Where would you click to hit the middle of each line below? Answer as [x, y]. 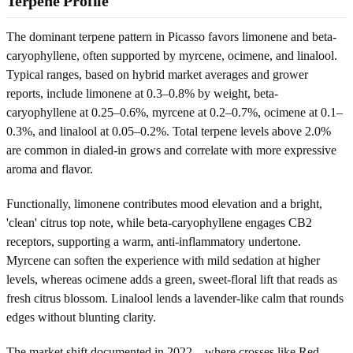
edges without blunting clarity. [81, 317]
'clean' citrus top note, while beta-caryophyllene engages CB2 [159, 222]
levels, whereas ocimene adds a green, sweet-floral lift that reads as [172, 279]
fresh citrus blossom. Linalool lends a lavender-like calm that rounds [175, 298]
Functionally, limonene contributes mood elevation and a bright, [164, 203]
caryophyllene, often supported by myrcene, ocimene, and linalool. [172, 55]
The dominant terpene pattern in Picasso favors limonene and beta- [171, 36]
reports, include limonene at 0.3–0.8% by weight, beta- [142, 93]
